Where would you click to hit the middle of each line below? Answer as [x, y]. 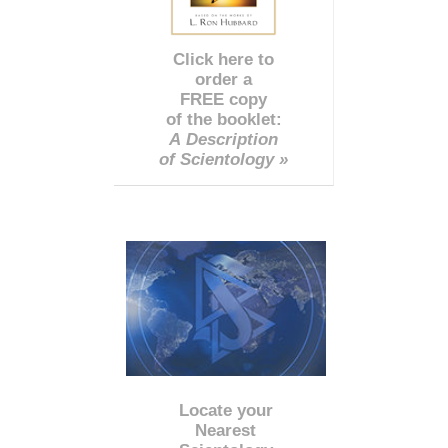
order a [223, 80]
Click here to [223, 60]
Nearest [226, 430]
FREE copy [223, 100]
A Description [223, 140]
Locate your [225, 410]
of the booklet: [223, 120]
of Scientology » [223, 160]
